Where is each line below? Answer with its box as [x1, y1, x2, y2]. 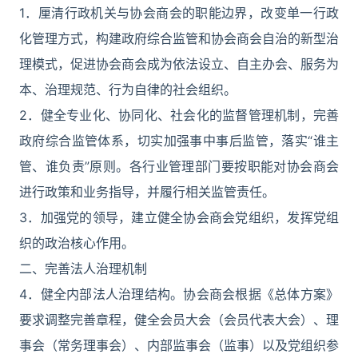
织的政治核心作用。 [19, 235, 134, 251]
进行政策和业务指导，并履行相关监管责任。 [19, 184, 275, 200]
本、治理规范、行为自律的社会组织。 [19, 82, 237, 97]
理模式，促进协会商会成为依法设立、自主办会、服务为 [19, 56, 339, 72]
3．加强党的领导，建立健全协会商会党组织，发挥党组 [19, 209, 339, 225]
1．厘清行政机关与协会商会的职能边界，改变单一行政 [19, 5, 339, 21]
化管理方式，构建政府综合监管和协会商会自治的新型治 [19, 30, 339, 46]
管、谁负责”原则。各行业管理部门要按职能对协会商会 [19, 158, 339, 174]
